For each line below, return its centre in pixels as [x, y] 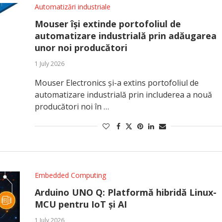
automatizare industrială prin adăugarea [125, 36]
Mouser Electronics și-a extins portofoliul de [116, 83]
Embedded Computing [70, 175]
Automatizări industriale [72, 7]
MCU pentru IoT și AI [81, 204]
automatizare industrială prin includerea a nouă [123, 95]
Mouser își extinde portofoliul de [108, 24]
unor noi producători [81, 48]
